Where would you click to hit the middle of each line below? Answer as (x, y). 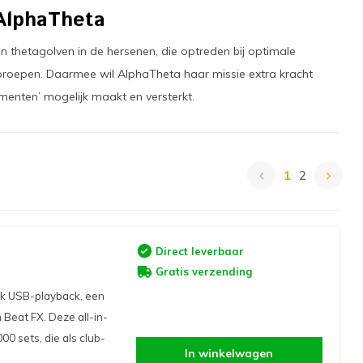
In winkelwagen (229, 353)
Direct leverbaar (199, 251)
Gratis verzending (203, 271)
